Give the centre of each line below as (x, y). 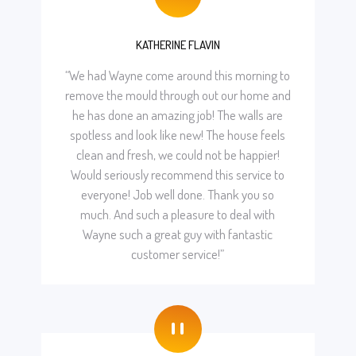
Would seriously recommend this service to (178, 174)
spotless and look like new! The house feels (178, 134)
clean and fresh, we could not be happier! (178, 154)
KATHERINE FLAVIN (178, 44)
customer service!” (178, 253)
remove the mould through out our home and (178, 95)
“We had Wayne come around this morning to (178, 75)
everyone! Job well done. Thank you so (178, 194)
